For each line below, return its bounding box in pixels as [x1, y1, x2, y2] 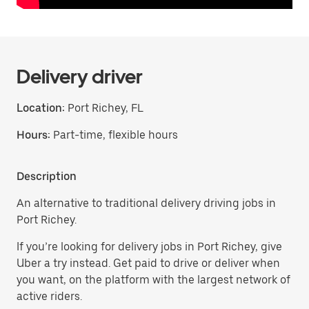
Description [17, 170, 77, 183]
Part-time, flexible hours [53, 128, 178, 141]
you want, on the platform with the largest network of [17, 273, 290, 286]
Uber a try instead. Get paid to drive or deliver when [17, 257, 280, 270]
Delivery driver [17, 65, 143, 88]
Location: [17, 101, 65, 114]
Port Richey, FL [65, 101, 143, 114]
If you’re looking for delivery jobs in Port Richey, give [17, 240, 282, 253]
